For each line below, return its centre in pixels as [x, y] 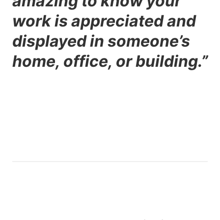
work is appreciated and [104, 21]
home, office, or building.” [110, 61]
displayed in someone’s [101, 41]
